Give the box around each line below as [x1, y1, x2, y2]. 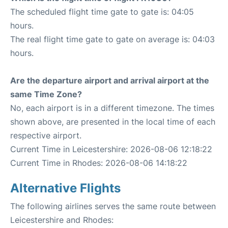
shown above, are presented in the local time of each [10, 117, 215, 127]
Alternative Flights [10, 181, 121, 195]
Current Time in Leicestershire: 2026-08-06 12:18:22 [10, 144, 212, 154]
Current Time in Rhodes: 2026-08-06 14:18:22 [10, 158, 187, 168]
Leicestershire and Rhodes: [10, 215, 113, 225]
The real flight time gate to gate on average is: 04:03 [10, 34, 215, 44]
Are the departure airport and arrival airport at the [10, 75, 209, 85]
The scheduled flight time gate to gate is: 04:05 [10, 7, 194, 17]
